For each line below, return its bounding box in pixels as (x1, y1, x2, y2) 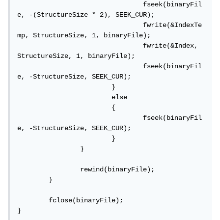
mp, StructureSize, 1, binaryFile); (19, 31, 153, 40)
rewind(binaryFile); (19, 165, 82, 174)
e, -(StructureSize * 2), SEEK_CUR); (19, 11, 157, 19)
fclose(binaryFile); (19, 196, 51, 205)
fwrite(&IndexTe (19, 21, 145, 29)
